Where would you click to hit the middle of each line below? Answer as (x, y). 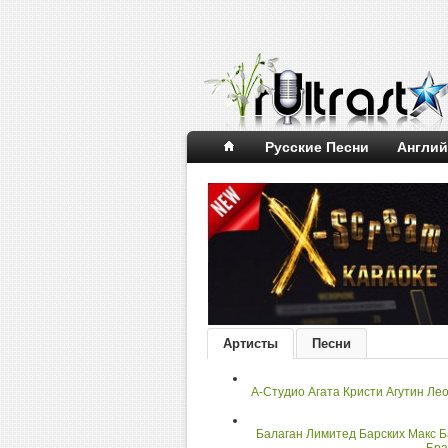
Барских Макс (397, 434)
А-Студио (278, 392)
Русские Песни (317, 147)
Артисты (250, 343)
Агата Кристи (345, 392)
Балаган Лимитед (305, 434)
